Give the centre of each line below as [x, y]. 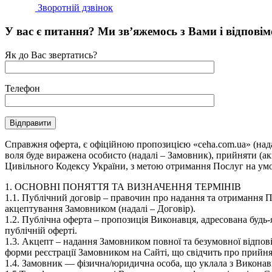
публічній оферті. [41, 230]
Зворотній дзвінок [74, 8]
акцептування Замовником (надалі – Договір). [100, 208]
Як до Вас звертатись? [51, 55]
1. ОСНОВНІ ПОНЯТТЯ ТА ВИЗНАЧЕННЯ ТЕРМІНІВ [123, 186]
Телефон [22, 88]
